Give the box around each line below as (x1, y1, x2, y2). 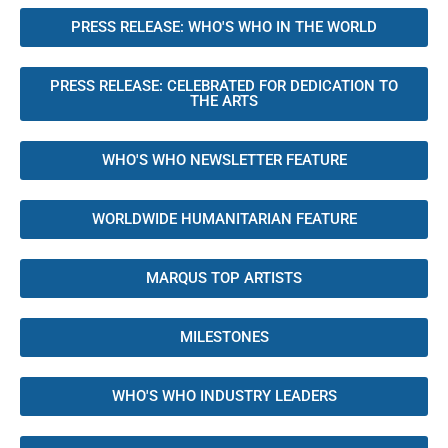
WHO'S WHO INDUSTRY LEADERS (111, 386, 337, 405)
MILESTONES (179, 327, 269, 346)
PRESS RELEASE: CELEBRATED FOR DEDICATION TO (50, 76, 398, 95)
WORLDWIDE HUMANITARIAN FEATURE (91, 209, 357, 228)
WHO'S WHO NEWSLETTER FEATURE (101, 150, 347, 169)
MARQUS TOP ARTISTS (146, 268, 302, 287)
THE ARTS (190, 91, 258, 110)
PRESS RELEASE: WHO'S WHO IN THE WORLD (71, 17, 377, 36)
